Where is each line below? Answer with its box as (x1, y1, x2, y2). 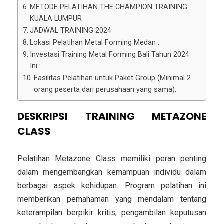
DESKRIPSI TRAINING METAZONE (17, 109, 206, 124)
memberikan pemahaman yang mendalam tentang (17, 194, 206, 204)
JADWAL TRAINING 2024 (29, 26, 111, 35)
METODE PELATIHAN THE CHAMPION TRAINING (29, 3, 187, 12)
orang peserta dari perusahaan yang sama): (33, 85, 176, 94)
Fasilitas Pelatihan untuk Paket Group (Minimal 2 (33, 74, 191, 83)
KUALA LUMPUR (29, 14, 82, 23)
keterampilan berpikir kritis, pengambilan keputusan (17, 208, 206, 218)
